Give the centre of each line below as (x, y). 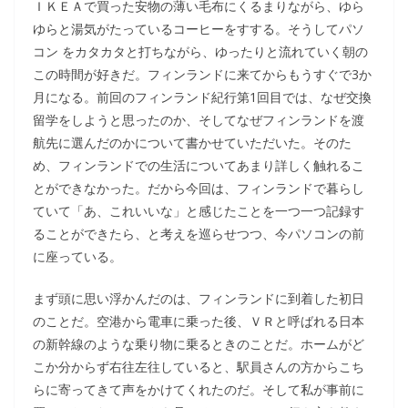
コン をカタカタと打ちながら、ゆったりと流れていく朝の (200, 51)
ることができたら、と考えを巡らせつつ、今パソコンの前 (199, 234)
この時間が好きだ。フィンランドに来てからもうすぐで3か (202, 74)
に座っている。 (77, 256)
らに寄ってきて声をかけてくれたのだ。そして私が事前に (199, 389)
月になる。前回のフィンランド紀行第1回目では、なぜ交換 (202, 97)
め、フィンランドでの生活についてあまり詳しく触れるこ (199, 165)
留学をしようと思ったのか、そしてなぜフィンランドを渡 (199, 120)
